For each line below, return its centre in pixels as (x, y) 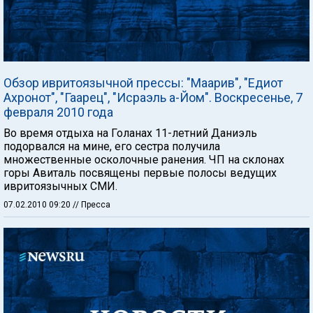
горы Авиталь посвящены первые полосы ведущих (140, 173)
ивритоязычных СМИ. (60, 186)
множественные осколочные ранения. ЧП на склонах (144, 160)
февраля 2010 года (58, 112)
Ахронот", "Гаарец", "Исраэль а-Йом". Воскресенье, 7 (153, 97)
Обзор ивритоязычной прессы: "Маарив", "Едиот (143, 83)
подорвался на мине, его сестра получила (112, 146)
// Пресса (92, 205)
